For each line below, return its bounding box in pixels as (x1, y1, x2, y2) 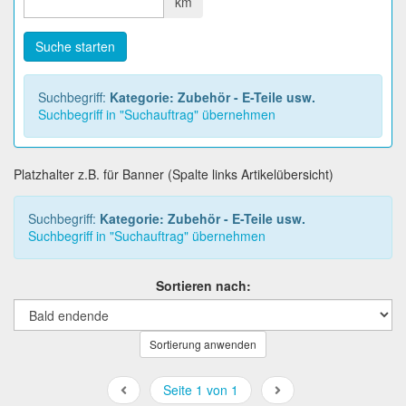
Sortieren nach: (155, 275, 251, 295)
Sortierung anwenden (150, 335, 256, 352)
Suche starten (35, 36, 115, 55)
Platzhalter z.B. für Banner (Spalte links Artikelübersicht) (14, 164, 333, 183)
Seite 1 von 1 (163, 380, 238, 399)
